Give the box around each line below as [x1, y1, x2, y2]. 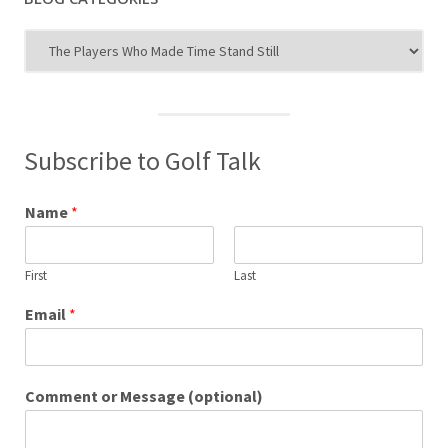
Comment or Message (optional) [25, 385, 263, 406]
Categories [23, 52, 90, 71]
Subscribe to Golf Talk [24, 143, 261, 177]
